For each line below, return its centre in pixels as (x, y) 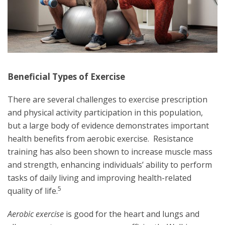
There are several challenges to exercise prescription (107, 99)
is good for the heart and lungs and (132, 214)
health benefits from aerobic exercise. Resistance (100, 138)
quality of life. (33, 191)
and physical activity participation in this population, (105, 112)
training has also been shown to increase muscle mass (110, 151)
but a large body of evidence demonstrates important (108, 125)
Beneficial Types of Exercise (66, 76)
